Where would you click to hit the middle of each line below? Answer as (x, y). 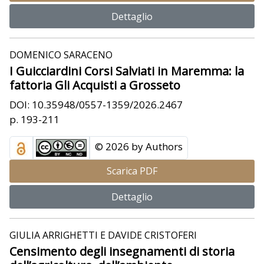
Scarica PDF (132, 171)
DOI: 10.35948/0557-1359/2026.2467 (96, 104)
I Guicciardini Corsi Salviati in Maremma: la (127, 71)
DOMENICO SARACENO (61, 55)
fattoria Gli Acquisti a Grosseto (95, 85)
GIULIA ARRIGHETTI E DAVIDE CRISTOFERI (103, 235)
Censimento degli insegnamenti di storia (122, 252)
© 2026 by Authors (139, 146)
